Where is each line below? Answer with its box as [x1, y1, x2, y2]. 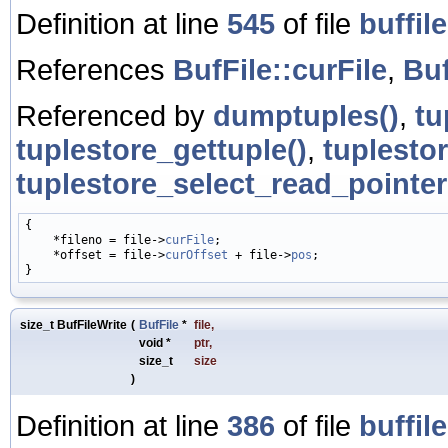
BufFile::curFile [173, 52, 387, 86]
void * [139, 335, 174, 350]
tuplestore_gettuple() [16, 132, 307, 166]
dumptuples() [213, 98, 399, 132]
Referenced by [16, 98, 213, 132]
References [16, 52, 173, 86]
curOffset [165, 247, 228, 262]
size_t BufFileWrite [20, 317, 127, 332]
